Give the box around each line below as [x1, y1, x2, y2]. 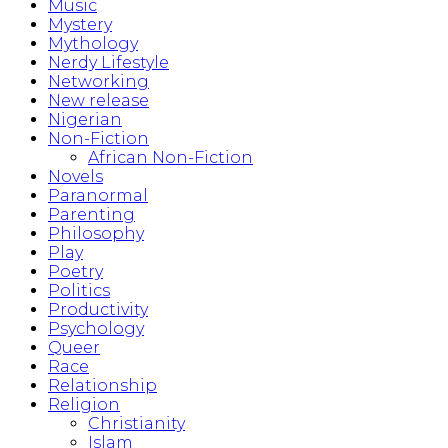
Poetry [48, 262, 103, 282]
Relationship [48, 376, 157, 396]
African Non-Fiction [88, 148, 253, 168]
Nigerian [48, 110, 122, 130]
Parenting [48, 205, 135, 225]
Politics [48, 281, 110, 301]
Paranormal [48, 186, 148, 206]
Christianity [88, 414, 185, 434]
